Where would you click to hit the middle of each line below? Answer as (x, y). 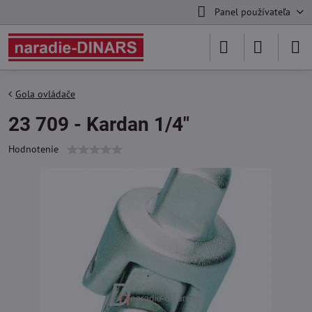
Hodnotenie (33, 149)
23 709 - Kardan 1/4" (99, 124)
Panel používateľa (252, 12)
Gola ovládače (45, 94)
